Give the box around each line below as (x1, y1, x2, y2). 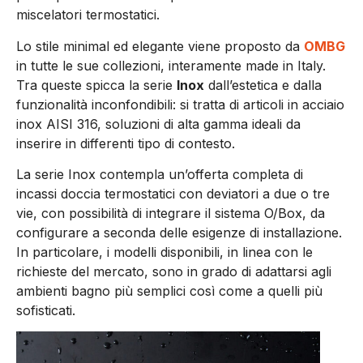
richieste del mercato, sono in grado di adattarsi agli (16, 263, 331, 280)
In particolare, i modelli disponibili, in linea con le (16, 244, 313, 261)
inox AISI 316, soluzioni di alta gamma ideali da (16, 115, 301, 132)
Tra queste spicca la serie (16, 76, 177, 93)
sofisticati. (16, 302, 75, 319)
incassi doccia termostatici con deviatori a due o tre (16, 186, 330, 203)
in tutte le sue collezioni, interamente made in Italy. (16, 57, 326, 74)
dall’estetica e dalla (204, 76, 322, 93)
